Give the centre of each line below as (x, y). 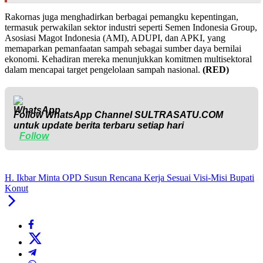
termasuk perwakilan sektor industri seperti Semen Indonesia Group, (131, 28)
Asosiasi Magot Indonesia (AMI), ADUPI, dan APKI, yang (115, 38)
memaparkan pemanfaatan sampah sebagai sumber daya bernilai (123, 49)
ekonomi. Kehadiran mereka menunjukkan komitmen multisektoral (128, 59)
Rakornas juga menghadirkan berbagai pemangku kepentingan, (122, 17)
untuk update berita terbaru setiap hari (99, 126)
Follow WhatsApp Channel (74, 115)
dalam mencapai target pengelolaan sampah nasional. (104, 70)
